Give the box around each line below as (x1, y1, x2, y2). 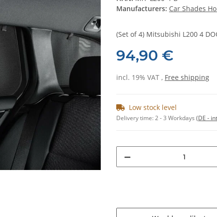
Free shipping (165, 73, 209, 82)
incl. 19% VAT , (116, 73, 165, 82)
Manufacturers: (116, 4, 167, 14)
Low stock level (129, 103, 177, 112)
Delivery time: (116, 114, 155, 123)
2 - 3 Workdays (155, 114, 196, 123)
